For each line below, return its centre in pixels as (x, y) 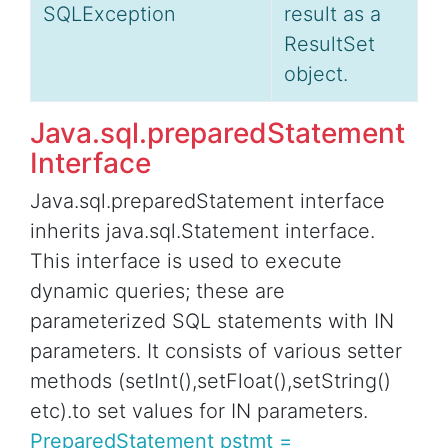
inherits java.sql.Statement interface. (202, 231)
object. (316, 74)
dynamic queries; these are (157, 291)
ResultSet (329, 44)
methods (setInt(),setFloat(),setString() (210, 381)
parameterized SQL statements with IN (212, 321)
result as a (332, 14)
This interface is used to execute (186, 261)
